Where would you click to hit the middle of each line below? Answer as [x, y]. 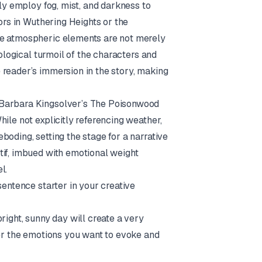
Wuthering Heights [62, 22]
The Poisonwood [125, 104]
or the [115, 22]
